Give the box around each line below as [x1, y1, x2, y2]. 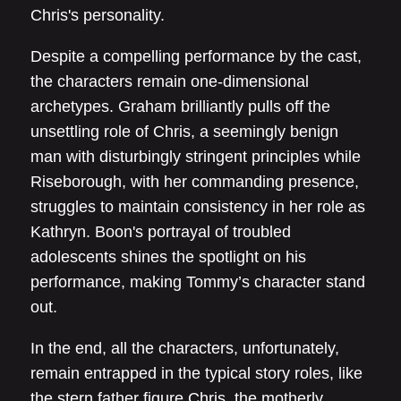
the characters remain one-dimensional [30, 72, 309, 90]
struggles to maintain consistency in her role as [30, 197, 365, 216]
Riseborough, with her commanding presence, [30, 172, 359, 191]
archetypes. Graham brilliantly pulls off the [30, 97, 330, 115]
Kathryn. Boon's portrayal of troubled [30, 222, 291, 241]
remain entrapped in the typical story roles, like [30, 363, 363, 382]
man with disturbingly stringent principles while [30, 147, 361, 166]
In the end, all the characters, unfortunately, [30, 338, 339, 357]
